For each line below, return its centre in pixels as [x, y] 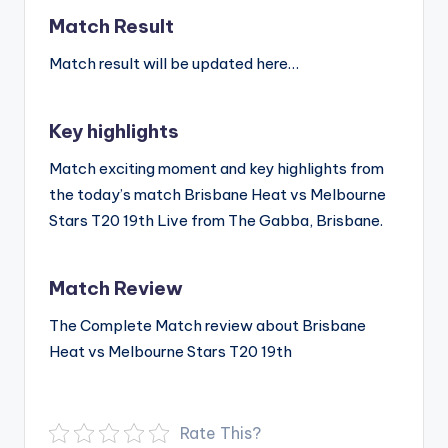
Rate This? [220, 433]
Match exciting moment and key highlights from [216, 169]
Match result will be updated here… [174, 64]
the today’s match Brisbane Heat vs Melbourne [217, 195]
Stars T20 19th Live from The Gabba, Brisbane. [216, 221]
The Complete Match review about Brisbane [207, 326]
